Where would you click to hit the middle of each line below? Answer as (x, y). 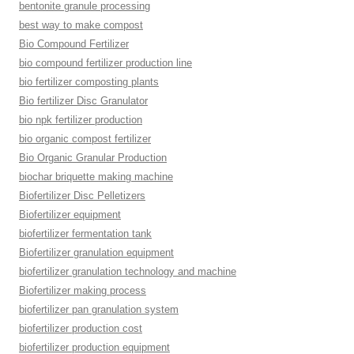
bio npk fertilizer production (81, 120)
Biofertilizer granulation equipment (96, 252)
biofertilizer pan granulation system (99, 309)
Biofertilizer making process (83, 290)
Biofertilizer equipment (70, 215)
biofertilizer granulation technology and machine (128, 271)
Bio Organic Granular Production (93, 158)
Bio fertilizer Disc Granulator (83, 101)
